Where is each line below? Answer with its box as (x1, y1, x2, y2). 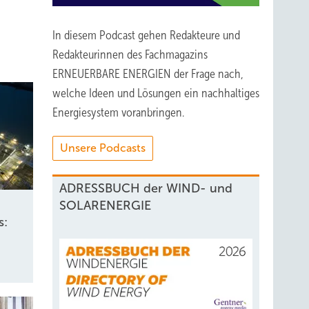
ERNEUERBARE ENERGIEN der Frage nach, (52, 67, 243, 81)
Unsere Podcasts (60, 142, 146, 154)
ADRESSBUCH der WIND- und (59, 181, 232, 195)
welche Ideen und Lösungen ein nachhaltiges (52, 86, 259, 100)
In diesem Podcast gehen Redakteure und (52, 28, 240, 42)
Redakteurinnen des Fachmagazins (52, 48, 208, 61)
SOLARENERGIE (59, 199, 151, 212)
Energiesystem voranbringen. (52, 106, 184, 119)
